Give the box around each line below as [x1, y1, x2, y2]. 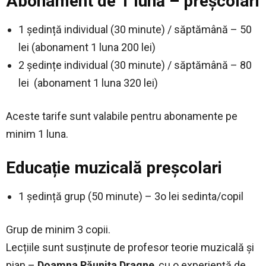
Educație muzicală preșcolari [6, 158, 222, 178]
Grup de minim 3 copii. [6, 223, 110, 236]
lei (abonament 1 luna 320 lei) [18, 77, 158, 90]
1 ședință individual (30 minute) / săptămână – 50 [18, 23, 252, 36]
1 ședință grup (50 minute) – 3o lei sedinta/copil [18, 190, 243, 203]
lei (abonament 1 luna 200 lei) [18, 41, 156, 54]
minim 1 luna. [6, 128, 68, 141]
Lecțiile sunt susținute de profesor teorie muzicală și [6, 241, 254, 254]
